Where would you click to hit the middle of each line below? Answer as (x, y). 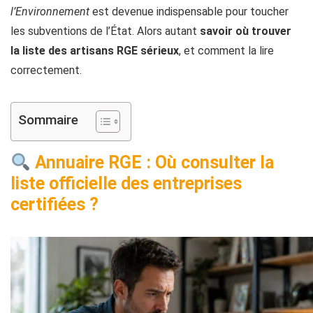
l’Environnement (50, 12)
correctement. (46, 71)
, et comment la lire (226, 51)
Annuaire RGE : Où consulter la (152, 163)
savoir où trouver (246, 31)
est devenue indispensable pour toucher (189, 12)
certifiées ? (54, 205)
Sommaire (48, 120)
